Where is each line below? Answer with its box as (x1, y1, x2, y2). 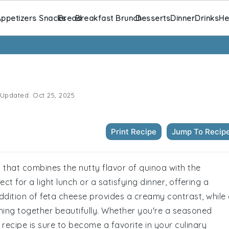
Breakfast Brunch (75, 13, 142, 23)
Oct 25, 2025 (33, 91, 75, 99)
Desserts (135, 13, 171, 23)
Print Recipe (111, 127, 156, 136)
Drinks (195, 13, 219, 23)
